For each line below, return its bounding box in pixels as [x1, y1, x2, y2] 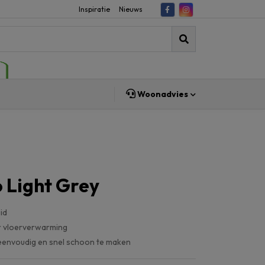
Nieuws [118, 4, 143, 14]
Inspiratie [78, 4, 110, 14]
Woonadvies [137, 89, 189, 99]
